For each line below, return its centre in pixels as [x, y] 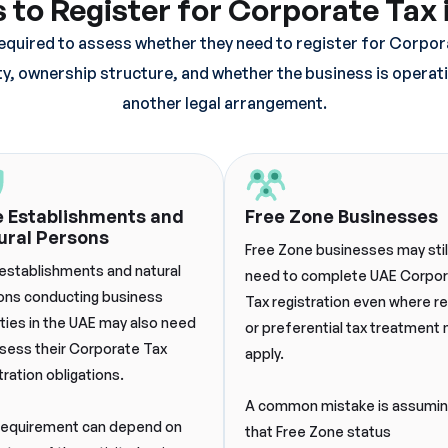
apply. [264, 353]
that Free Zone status [318, 431]
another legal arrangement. [224, 103]
